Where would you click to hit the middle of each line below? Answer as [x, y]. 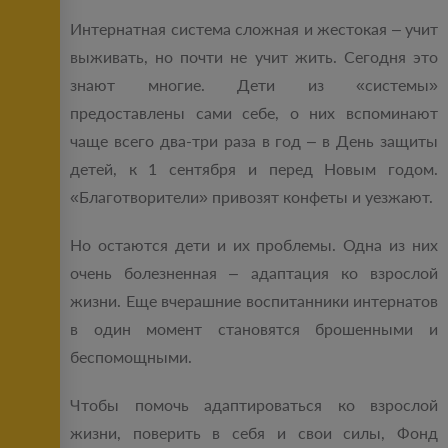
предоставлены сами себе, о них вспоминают [254, 113]
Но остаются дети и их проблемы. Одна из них [254, 245]
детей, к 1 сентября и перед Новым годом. [254, 169]
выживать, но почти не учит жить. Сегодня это [254, 57]
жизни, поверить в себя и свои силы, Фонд [254, 433]
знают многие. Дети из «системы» [254, 85]
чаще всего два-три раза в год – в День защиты [254, 141]
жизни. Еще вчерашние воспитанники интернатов [254, 301]
